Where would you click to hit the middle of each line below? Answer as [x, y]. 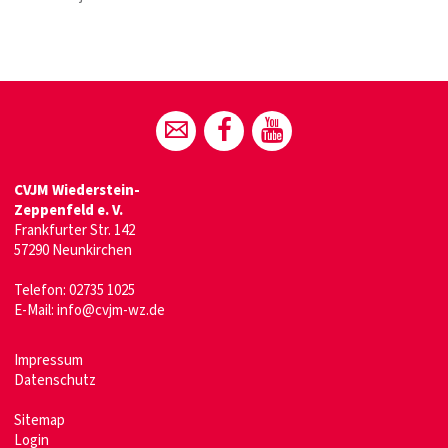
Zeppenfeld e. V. [68, 211]
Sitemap [39, 421]
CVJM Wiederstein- [77, 191]
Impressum [48, 361]
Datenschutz [55, 381]
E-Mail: [35, 311]
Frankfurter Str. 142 [74, 231]
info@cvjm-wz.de [111, 311]
